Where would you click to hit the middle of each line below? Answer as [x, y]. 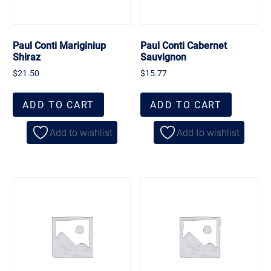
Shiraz [27, 56]
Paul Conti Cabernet [184, 45]
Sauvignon [164, 56]
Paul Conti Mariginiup [60, 45]
